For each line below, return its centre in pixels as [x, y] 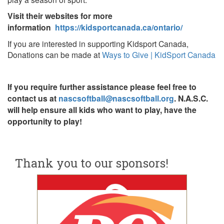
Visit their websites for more [60, 15]
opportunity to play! [45, 121]
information [31, 27]
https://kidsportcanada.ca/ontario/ [119, 27]
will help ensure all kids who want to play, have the [102, 109]
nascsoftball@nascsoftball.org [116, 98]
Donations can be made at [55, 54]
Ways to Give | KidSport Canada [159, 54]
